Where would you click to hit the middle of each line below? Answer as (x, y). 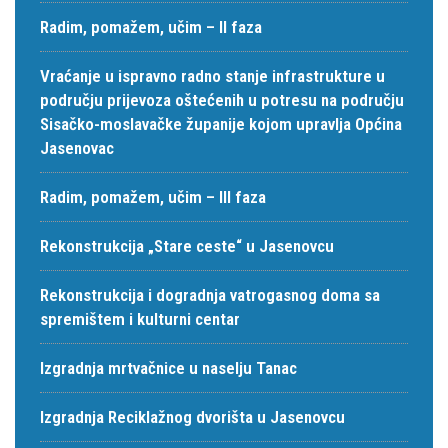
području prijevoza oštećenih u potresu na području (222, 100)
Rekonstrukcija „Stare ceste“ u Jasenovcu (187, 246)
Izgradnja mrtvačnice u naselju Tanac (168, 368)
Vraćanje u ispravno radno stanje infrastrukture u (212, 76)
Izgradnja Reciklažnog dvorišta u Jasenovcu (192, 417)
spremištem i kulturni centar (140, 319)
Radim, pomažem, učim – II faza (151, 27)
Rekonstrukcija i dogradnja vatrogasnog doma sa (210, 295)
